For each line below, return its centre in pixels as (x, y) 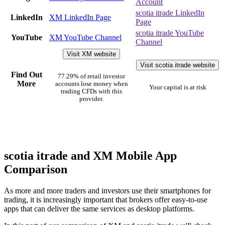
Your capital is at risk (178, 88)
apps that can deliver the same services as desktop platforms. (99, 208)
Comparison (36, 169)
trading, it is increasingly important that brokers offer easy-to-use (106, 199)
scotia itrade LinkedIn (170, 13)
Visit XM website (91, 54)
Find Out (26, 74)
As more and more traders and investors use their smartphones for (107, 190)
